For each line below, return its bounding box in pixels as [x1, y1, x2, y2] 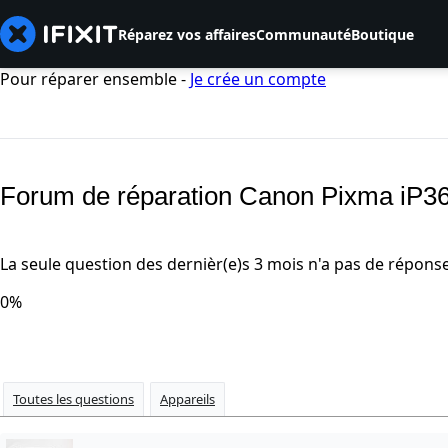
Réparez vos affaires [118, 24, 256, 44]
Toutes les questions [13, 390, 134, 409]
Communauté [256, 24, 351, 44]
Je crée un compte [190, 68, 326, 90]
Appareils [160, 390, 215, 409]
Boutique [351, 24, 414, 44]
